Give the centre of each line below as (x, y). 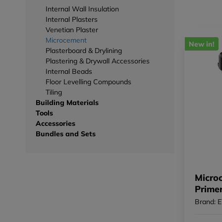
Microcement (66, 40)
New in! (202, 44)
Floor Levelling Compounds (88, 82)
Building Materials (67, 102)
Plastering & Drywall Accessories (98, 61)
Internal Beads (69, 71)
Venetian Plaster (72, 29)
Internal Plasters (72, 19)
